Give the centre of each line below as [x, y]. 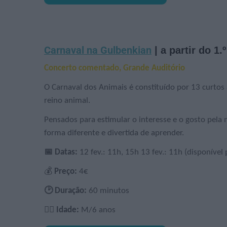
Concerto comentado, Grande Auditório [115, 68]
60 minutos [108, 191]
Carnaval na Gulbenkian [98, 51]
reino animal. [67, 101]
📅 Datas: [61, 153]
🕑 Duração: [65, 191]
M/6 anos [97, 210]
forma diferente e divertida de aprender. [114, 133]
